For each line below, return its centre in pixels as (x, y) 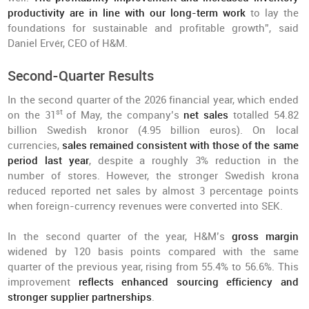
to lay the (272, 13)
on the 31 (32, 115)
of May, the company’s (125, 115)
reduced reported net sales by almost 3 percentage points (153, 191)
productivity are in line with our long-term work (127, 13)
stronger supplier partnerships (80, 297)
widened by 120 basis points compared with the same (153, 252)
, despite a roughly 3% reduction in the (193, 161)
